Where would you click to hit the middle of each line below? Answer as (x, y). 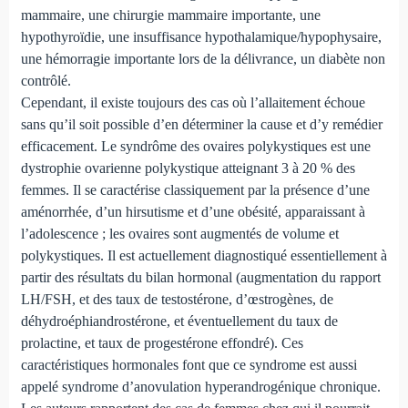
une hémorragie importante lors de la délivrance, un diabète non (203, 59)
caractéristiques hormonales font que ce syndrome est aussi (189, 365)
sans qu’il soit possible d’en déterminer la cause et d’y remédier (201, 125)
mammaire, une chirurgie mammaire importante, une (170, 15)
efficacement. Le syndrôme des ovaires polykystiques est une (195, 147)
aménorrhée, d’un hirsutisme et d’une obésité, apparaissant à (193, 212)
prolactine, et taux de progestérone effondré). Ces (162, 343)
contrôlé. (46, 81)
